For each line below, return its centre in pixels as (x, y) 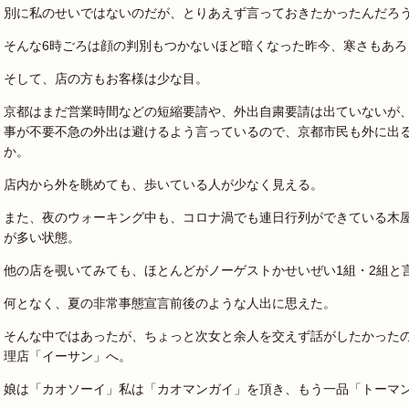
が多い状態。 (42, 237)
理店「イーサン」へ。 (68, 356)
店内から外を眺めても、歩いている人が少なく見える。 (163, 184)
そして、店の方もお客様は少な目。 (106, 78)
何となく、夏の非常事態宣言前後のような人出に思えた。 (170, 303)
